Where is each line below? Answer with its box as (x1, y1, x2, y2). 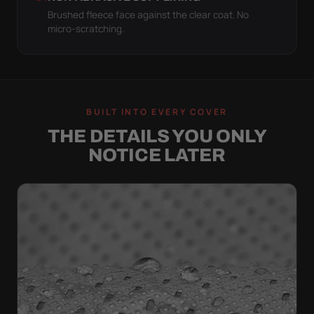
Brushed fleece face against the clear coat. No (48, 8, 250, 21)
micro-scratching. (48, 22, 125, 35)
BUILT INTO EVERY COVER (86, 105, 228, 118)
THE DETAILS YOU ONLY (47, 125, 267, 146)
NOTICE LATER (88, 144, 226, 165)
